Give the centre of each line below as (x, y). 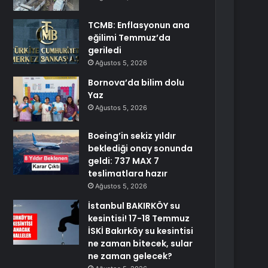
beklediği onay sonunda (141, 148)
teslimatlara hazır (128, 173)
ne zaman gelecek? (130, 256)
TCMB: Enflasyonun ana (139, 25)
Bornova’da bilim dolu (136, 83)
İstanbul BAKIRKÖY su (134, 206)
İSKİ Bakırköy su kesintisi (141, 231)
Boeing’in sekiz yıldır (132, 136)
